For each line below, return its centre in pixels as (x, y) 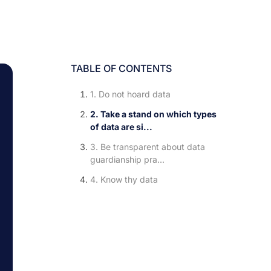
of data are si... (122, 127)
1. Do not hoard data (131, 94)
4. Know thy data (124, 180)
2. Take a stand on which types (154, 114)
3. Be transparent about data (148, 147)
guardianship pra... (128, 160)
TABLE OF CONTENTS (122, 68)
